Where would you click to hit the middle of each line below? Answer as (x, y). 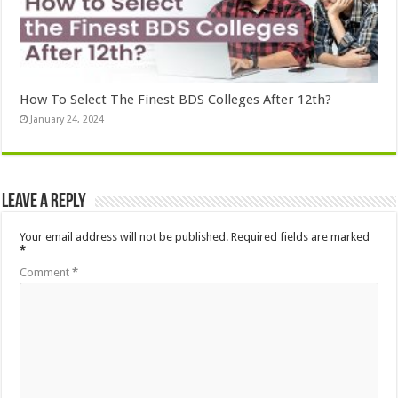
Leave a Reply (44, 202)
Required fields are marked (301, 236)
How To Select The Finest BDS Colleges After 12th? (176, 99)
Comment (46, 272)
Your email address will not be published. (124, 236)
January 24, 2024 (68, 119)
